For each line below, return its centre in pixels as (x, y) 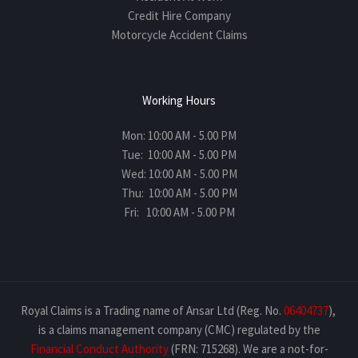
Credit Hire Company (179, 15)
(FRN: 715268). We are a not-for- (248, 348)
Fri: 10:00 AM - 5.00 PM (179, 212)
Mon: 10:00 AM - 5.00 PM (179, 135)
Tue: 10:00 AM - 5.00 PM (179, 154)
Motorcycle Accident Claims (179, 34)
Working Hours (179, 100)
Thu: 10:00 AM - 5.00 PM (179, 193)
